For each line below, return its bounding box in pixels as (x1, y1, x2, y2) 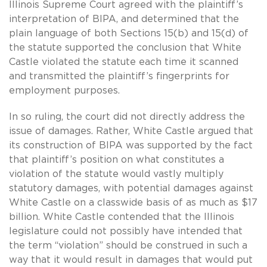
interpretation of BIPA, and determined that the (9, 14, 239, 24)
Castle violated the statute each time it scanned (9, 57, 238, 67)
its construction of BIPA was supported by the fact (9, 140, 253, 150)
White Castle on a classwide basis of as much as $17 (9, 197, 257, 207)
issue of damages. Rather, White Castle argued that (9, 126, 253, 136)
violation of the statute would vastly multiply (9, 169, 223, 179)
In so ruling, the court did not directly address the (9, 111, 245, 122)
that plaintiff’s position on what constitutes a (9, 154, 224, 164)
